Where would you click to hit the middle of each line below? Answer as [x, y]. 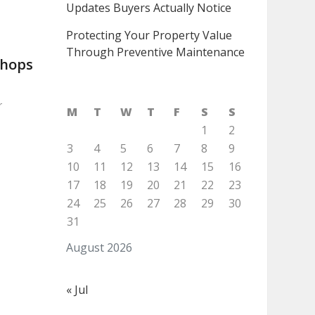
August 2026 [99, 247]
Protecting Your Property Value [149, 35]
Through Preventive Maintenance [155, 52]
